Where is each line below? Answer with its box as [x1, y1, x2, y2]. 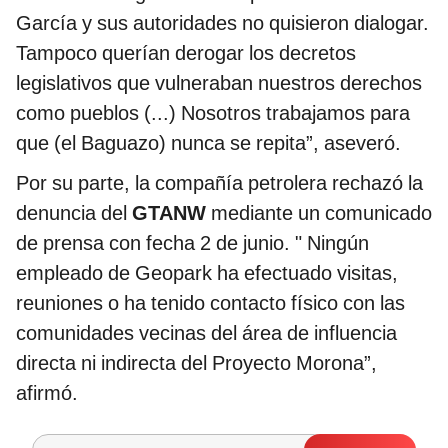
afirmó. [16, 380, 78, 405]
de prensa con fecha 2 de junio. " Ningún [16, 230, 369, 255]
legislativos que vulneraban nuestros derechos [16, 70, 422, 95]
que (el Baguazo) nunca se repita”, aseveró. [16, 130, 401, 155]
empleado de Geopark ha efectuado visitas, [16, 260, 398, 285]
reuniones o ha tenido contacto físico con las [16, 290, 405, 315]
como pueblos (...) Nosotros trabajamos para [16, 100, 410, 125]
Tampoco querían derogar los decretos [16, 40, 356, 65]
